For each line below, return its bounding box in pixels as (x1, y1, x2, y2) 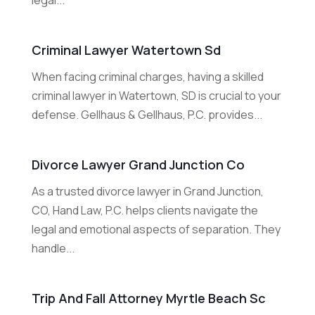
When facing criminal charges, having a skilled (31, 69, 264, 85)
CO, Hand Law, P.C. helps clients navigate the (31, 202, 258, 219)
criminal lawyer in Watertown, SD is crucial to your (31, 88, 281, 104)
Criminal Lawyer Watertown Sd (31, 41, 221, 59)
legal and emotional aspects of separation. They (31, 221, 281, 238)
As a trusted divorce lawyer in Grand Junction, (31, 184, 264, 200)
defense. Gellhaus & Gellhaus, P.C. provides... (31, 107, 262, 123)
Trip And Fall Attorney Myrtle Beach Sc (31, 290, 266, 307)
